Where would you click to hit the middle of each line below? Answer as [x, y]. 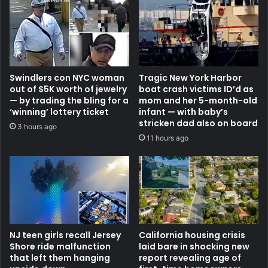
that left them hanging [60, 258]
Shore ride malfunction [60, 246]
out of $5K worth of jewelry [68, 89]
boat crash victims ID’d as [196, 89]
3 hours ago [37, 127]
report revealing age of [190, 258]
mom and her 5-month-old [198, 101]
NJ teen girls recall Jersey [65, 235]
